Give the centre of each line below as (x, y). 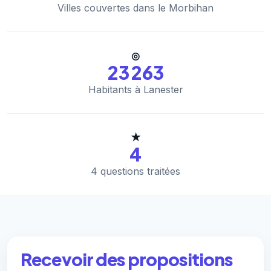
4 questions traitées (135, 171)
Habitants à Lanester (135, 90)
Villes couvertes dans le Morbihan (135, 8)
